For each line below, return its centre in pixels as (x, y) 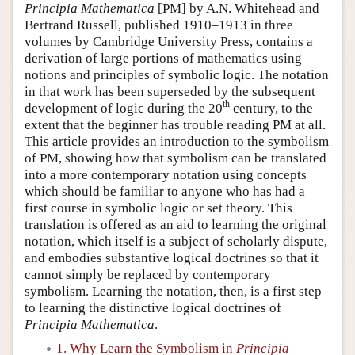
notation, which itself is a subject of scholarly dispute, (176, 241)
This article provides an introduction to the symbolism (177, 141)
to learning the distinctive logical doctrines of (153, 307)
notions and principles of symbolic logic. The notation (177, 74)
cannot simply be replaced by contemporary (148, 274)
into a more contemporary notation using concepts (166, 174)
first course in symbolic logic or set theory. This (158, 208)
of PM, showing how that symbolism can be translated (176, 158)
